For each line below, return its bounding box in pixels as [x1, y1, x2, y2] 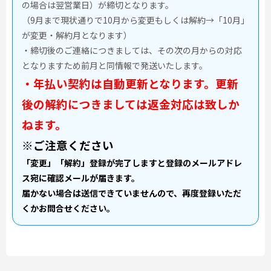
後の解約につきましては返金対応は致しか [22, 96, 240, 112]
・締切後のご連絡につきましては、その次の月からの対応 [22, 44, 242, 56]
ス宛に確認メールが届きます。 [22, 172, 140, 184]
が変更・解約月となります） [22, 29, 132, 41]
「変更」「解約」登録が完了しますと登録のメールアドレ [22, 157, 242, 169]
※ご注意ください [22, 137, 114, 153]
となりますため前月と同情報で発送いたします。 [22, 59, 207, 71]
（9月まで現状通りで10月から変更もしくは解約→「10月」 [22, 14, 249, 26]
